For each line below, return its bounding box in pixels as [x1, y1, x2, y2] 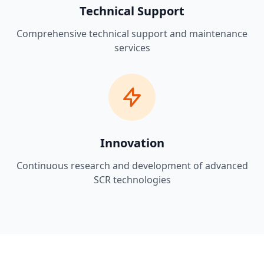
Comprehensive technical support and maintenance [16, 27, 247, 41]
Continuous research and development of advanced [16, 159, 248, 173]
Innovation [100, 135, 164, 151]
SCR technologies [93, 173, 171, 187]
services [114, 41, 150, 55]
